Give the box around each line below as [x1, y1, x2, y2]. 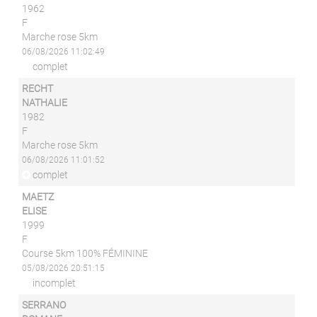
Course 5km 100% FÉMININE [22, 248, 149, 259]
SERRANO [22, 299, 67, 311]
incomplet [30, 277, 76, 289]
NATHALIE [22, 97, 68, 108]
